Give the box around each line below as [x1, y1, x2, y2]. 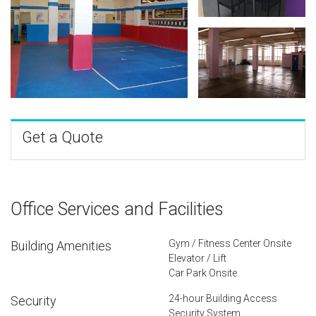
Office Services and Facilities [11, 198, 224, 219]
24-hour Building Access [169, 292, 277, 304]
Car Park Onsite [169, 267, 237, 279]
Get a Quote [22, 128, 103, 146]
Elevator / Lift [169, 252, 226, 264]
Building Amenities [11, 238, 111, 253]
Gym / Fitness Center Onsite [169, 237, 291, 249]
